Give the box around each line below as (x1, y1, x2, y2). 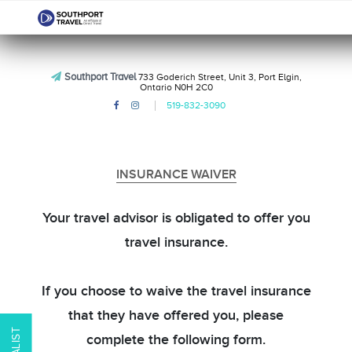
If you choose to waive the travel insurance (41, 283, 311, 299)
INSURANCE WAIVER (115, 167, 236, 182)
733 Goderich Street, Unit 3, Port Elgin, (135, 71, 302, 82)
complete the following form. (86, 332, 266, 348)
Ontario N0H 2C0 (139, 82, 213, 93)
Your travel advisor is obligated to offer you (42, 210, 310, 226)
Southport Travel (64, 71, 136, 82)
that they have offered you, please (68, 307, 284, 324)
